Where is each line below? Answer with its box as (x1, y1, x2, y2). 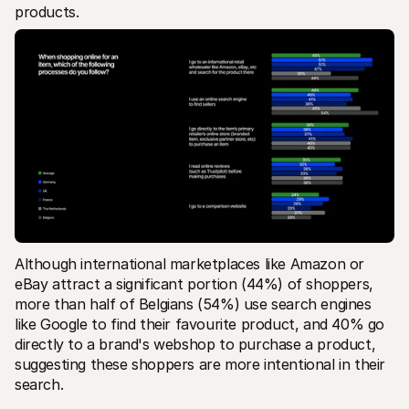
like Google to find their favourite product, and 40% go (15, 314, 385, 333)
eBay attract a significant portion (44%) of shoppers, (15, 274, 373, 293)
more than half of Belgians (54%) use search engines (15, 294, 372, 313)
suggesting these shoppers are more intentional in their (15, 354, 386, 373)
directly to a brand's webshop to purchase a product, (15, 334, 376, 353)
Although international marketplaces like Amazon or (15, 254, 365, 273)
